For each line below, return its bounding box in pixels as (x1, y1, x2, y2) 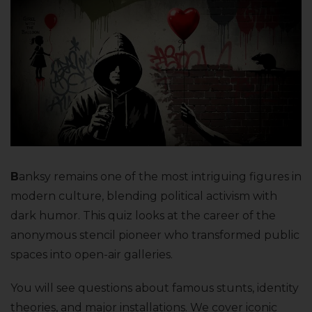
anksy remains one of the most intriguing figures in (19, 170, 302, 184)
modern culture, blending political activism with (10, 189, 277, 203)
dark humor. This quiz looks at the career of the (10, 209, 276, 223)
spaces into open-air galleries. (10, 248, 173, 262)
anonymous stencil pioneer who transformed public (10, 228, 299, 242)
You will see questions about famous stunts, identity (10, 281, 299, 295)
